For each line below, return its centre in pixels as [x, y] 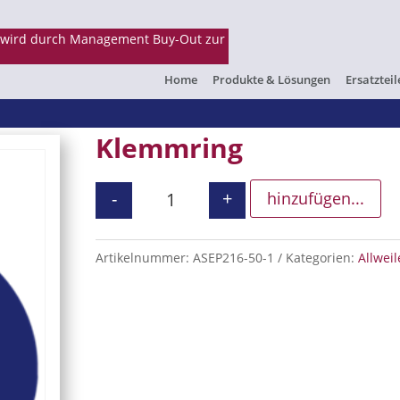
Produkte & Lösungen [271, 79]
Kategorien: [322, 257]
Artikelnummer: [145, 257]
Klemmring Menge [231, 210]
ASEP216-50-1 [234, 257]
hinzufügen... [316, 199]
